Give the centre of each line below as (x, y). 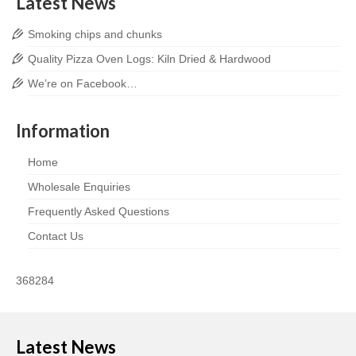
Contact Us (56, 236)
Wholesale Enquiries (79, 187)
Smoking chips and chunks (95, 34)
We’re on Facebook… (83, 83)
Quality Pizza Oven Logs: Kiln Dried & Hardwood (149, 59)
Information (63, 131)
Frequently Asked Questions (99, 211)
